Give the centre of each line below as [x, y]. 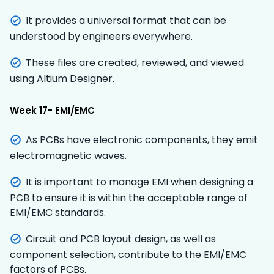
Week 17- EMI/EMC [52, 110]
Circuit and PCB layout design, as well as [121, 239]
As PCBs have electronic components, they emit [142, 139]
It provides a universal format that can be [126, 20]
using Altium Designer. [62, 78]
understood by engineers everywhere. [101, 36]
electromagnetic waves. [68, 155]
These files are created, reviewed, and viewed [135, 62]
